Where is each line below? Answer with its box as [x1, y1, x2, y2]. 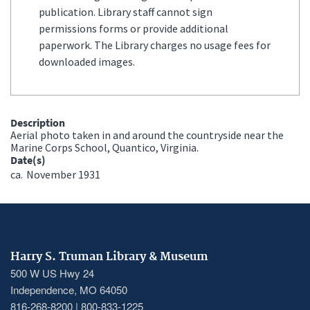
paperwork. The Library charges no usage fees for [39, 37, 271, 52]
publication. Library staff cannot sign [39, 4, 212, 19]
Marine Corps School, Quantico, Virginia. [10, 140, 199, 154]
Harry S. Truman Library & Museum [10, 249, 208, 264]
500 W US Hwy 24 [10, 265, 94, 280]
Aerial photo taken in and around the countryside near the [10, 127, 284, 142]
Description [10, 115, 65, 129]
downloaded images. [39, 54, 135, 69]
